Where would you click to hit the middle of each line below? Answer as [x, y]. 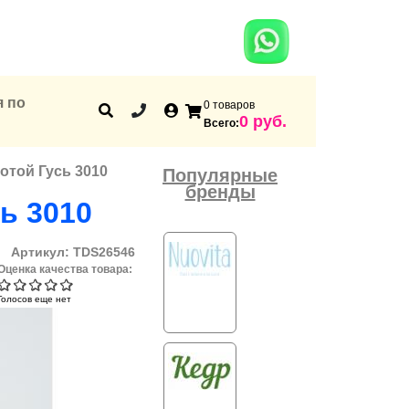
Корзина [283, 106]
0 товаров [229, 105]
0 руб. [263, 121]
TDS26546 [104, 252]
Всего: [221, 123]
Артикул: [42, 252]
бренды [220, 191]
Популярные [220, 175]
